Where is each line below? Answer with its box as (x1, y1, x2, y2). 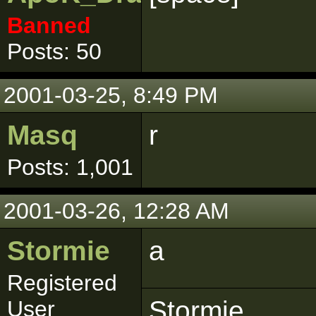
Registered (7, 270, 117, 296)
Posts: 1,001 (7, 154, 133, 180)
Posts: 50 (7, 39, 102, 64)
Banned (7, 13, 91, 38)
